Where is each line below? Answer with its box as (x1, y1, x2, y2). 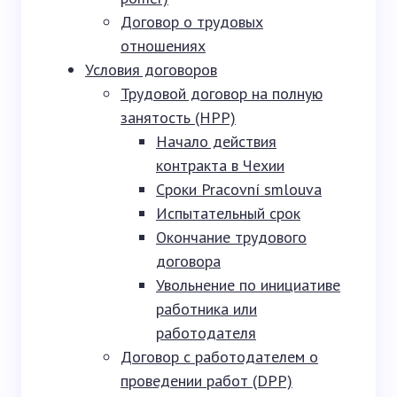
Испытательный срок (156, 203, 300, 223)
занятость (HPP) (121, 107, 236, 128)
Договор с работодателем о (121, 346, 318, 367)
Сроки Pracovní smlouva (156, 179, 322, 199)
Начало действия (156, 131, 276, 152)
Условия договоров (85, 59, 217, 80)
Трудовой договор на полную (121, 83, 323, 104)
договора (156, 251, 221, 271)
